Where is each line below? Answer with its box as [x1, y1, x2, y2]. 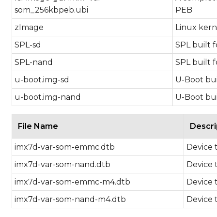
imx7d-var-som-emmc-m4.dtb [15, 177, 130, 186]
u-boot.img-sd [15, 75, 69, 84]
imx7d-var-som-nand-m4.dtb [15, 195, 126, 204]
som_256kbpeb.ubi [15, 5, 88, 15]
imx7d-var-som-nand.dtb [15, 160, 110, 169]
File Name [18, 122, 58, 131]
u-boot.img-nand [15, 93, 81, 102]
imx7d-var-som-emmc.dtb [15, 142, 115, 152]
